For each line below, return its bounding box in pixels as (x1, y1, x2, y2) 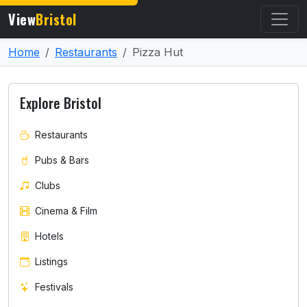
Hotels (35, 230, 64, 242)
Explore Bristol (20, 93, 101, 113)
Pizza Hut (132, 45, 183, 59)
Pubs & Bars (35, 154, 89, 166)
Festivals (35, 281, 73, 293)
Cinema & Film (35, 205, 97, 217)
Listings (35, 256, 68, 267)
